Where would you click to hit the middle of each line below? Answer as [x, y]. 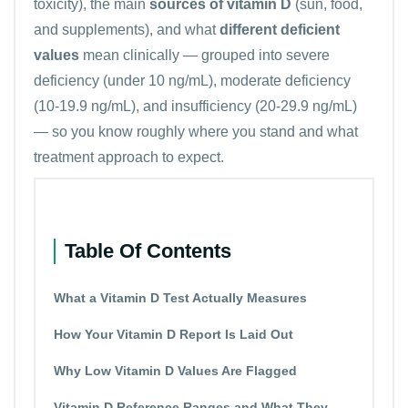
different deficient [280, 29]
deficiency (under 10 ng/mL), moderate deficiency [192, 80]
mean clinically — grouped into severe [204, 55]
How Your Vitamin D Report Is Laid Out [173, 334]
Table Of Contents [148, 250]
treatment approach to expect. [129, 157]
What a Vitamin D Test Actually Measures [180, 297]
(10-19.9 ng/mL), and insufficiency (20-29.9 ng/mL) [195, 106]
